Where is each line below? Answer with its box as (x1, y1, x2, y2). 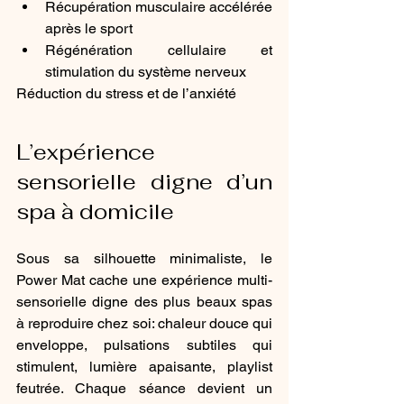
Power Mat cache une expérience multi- (16, 271, 272, 289)
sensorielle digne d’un (16, 168, 272, 196)
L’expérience (16, 138, 155, 166)
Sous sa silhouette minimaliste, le (16, 250, 272, 267)
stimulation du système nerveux (45, 63, 246, 80)
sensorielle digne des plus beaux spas (16, 293, 272, 310)
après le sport (45, 20, 133, 37)
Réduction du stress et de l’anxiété (16, 85, 236, 102)
